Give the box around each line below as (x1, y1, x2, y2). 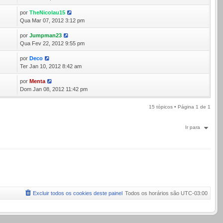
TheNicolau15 (29, 9, 66, 15)
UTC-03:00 (181, 190, 208, 196)
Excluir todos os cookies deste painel (33, 190, 122, 196)
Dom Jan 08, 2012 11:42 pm (20, 86, 88, 92)
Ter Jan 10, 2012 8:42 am (20, 63, 82, 69)
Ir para (185, 124, 200, 130)
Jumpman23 (29, 32, 62, 38)
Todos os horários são (125, 190, 181, 196)
